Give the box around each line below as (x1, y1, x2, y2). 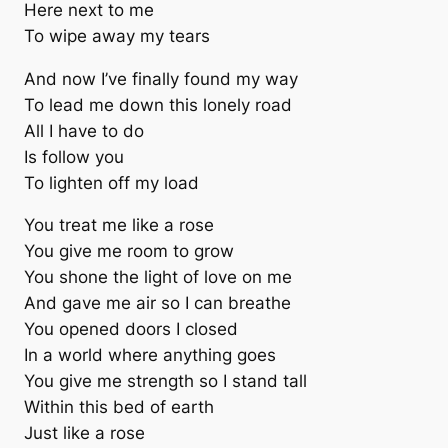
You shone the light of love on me (24, 267, 292, 288)
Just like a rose (24, 423, 145, 444)
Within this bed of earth (24, 397, 214, 418)
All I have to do (24, 120, 144, 141)
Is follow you (24, 146, 124, 167)
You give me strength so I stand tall (24, 371, 307, 392)
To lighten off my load (24, 172, 199, 193)
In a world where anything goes (24, 345, 276, 366)
